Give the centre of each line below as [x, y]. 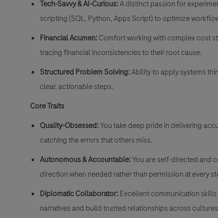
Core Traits [47, 106]
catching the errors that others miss [95, 140]
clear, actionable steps [76, 87]
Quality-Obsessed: [69, 126]
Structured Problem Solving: [85, 72]
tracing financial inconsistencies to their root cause [120, 53]
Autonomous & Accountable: [85, 160]
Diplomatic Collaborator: [79, 194]
